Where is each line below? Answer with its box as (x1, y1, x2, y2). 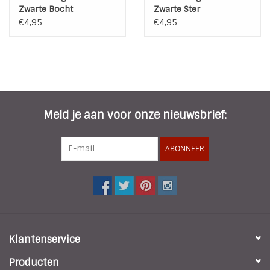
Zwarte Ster (154, 3, 200, 14)
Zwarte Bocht (19, 3, 73, 14)
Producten (9, 256, 59, 269)
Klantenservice (9, 233, 80, 246)
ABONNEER (165, 143, 204, 154)
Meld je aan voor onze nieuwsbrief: (43, 107, 227, 122)
